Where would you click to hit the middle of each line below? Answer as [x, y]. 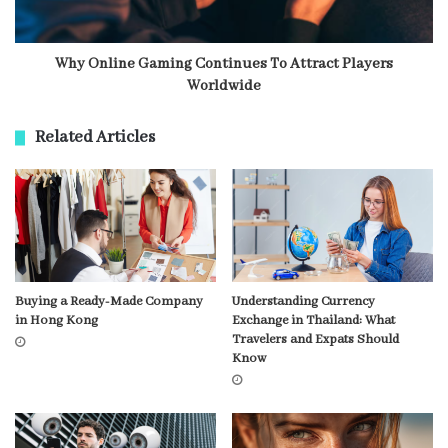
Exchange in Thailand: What [313, 321]
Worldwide [224, 85]
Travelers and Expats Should [315, 340]
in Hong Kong [56, 321]
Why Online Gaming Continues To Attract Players [224, 63]
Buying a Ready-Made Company [109, 302]
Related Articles [95, 137]
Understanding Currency [303, 302]
